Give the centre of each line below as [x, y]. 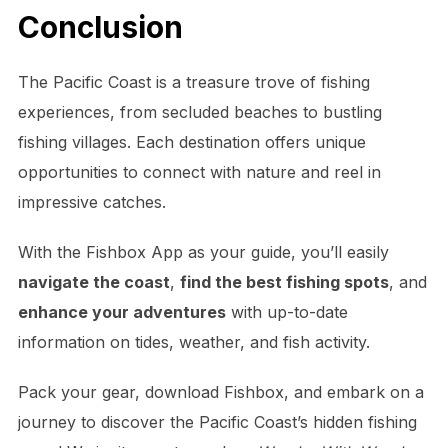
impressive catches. [91, 202]
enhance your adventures [121, 312]
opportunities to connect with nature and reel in [199, 172]
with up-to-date [286, 312]
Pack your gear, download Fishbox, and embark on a [220, 392]
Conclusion [100, 27]
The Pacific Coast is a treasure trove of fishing [193, 82]
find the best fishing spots [284, 282]
